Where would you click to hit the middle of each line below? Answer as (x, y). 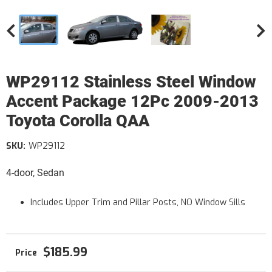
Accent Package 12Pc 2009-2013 (132, 101)
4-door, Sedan (35, 173)
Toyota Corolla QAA (78, 121)
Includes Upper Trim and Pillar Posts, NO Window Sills (138, 202)
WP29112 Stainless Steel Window (131, 82)
